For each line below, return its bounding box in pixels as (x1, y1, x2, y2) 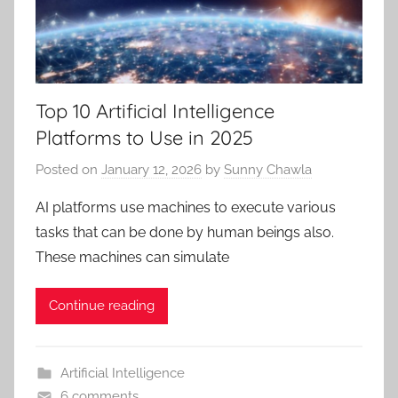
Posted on (36, 161, 101, 178)
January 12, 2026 (101, 161, 202, 178)
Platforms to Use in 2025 (36, 125, 253, 151)
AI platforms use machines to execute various (36, 198, 336, 216)
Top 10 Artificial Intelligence (36, 99, 275, 124)
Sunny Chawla (224, 161, 312, 178)
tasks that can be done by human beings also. (36, 223, 334, 241)
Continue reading (49, 298, 155, 314)
